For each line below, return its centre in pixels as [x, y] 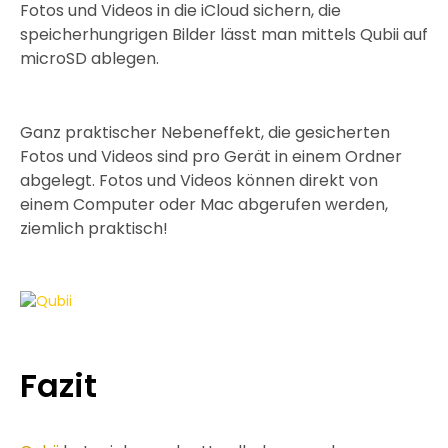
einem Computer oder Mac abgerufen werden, [204, 204]
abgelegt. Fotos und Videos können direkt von [199, 180]
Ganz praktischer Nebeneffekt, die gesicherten [205, 132]
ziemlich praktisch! [94, 228]
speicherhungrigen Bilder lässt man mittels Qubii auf [224, 34]
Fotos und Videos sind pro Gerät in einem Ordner [211, 156]
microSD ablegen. [89, 58]
